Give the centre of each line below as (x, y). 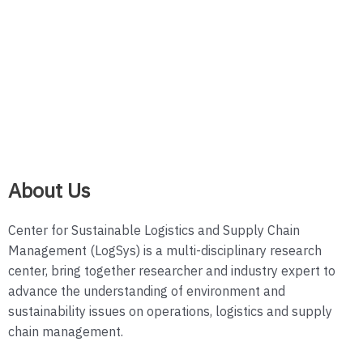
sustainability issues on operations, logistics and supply (170, 312)
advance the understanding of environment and (147, 292)
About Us (49, 191)
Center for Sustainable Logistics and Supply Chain (154, 231)
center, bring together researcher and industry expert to (172, 271)
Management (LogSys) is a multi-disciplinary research (165, 251)
